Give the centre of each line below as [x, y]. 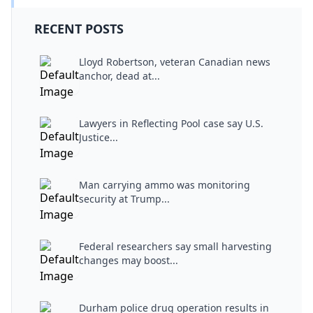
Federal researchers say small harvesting [175, 247]
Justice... [99, 138]
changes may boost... [129, 261]
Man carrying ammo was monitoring [165, 185]
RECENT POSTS [79, 29]
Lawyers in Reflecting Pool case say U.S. [171, 124]
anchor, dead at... [119, 76]
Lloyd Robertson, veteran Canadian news [175, 62]
